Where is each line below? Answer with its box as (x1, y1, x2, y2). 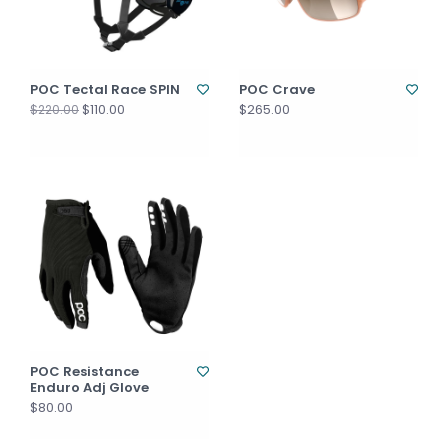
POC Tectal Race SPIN (30, 80, 180, 99)
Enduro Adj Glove (30, 378, 149, 397)
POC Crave (239, 80, 315, 99)
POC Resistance (30, 362, 139, 381)
